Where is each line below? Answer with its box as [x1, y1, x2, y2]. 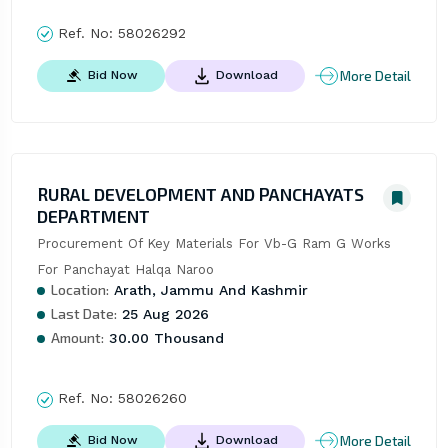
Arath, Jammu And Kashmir [108, 282, 308, 299]
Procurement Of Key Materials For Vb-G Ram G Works [36, 236, 391, 252]
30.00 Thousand [103, 330, 224, 347]
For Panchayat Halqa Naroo [36, 262, 214, 278]
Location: [50, 281, 109, 299]
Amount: [50, 329, 104, 347]
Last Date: [50, 305, 117, 323]
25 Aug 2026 [116, 306, 209, 323]
